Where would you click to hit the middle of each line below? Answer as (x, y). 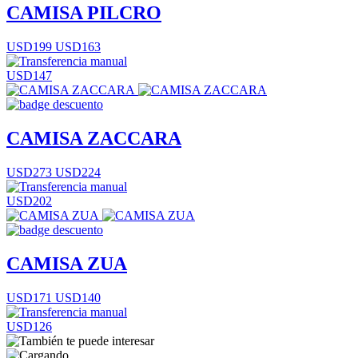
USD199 (29, 47)
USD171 (29, 298)
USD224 (76, 173)
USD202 (29, 201)
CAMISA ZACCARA (94, 139)
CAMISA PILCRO (84, 13)
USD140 (76, 298)
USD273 (29, 173)
